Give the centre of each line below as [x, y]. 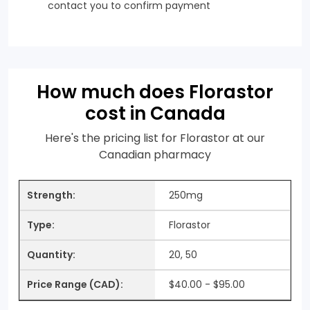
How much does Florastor [155, 92]
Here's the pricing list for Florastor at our [155, 138]
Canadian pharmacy [155, 154]
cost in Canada [155, 113]
